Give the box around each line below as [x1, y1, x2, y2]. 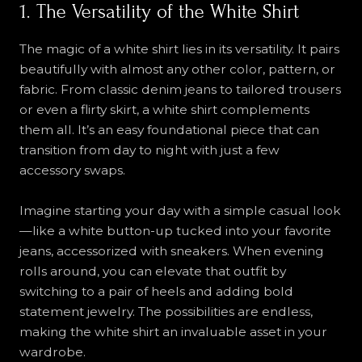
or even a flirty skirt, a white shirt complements [19, 101, 309, 117]
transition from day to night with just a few [19, 141, 280, 158]
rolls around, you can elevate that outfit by [19, 263, 286, 279]
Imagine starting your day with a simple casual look [19, 202, 341, 218]
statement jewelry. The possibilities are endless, [19, 303, 313, 319]
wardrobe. [19, 343, 86, 360]
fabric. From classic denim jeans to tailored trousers [19, 81, 341, 97]
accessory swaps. [19, 162, 125, 178]
